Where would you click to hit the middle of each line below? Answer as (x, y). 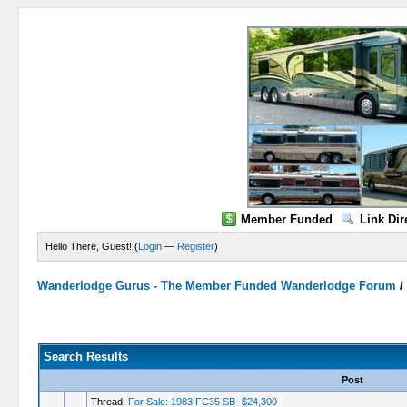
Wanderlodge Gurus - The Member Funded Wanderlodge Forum (217, 286)
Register (196, 246)
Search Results (85, 357)
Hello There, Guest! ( (92, 246)
